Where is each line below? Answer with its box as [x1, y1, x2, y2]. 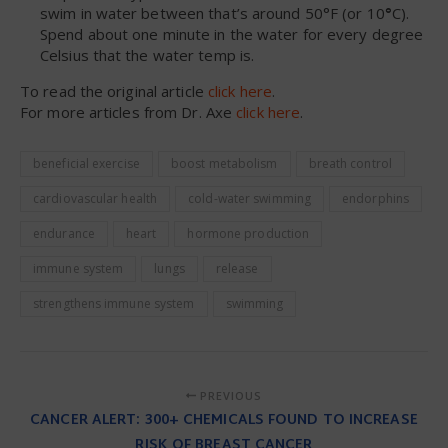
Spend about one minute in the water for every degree [40, 23, 424, 44]
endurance [33, 224, 95, 242]
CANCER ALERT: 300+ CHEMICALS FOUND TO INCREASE [30, 407, 418, 433]
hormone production [187, 224, 310, 242]
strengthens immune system [33, 294, 195, 312]
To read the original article [20, 80, 208, 101]
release [215, 259, 259, 277]
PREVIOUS [195, 387, 262, 403]
